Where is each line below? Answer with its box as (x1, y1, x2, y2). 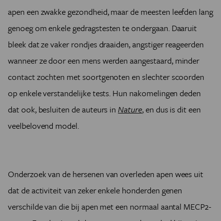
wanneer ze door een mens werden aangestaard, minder (8, 54, 200, 67)
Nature (118, 103, 142, 115)
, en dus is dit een (142, 103, 201, 115)
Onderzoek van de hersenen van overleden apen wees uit (8, 168, 204, 180)
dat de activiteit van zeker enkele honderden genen (8, 184, 183, 196)
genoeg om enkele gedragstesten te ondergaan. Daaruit (8, 22, 197, 34)
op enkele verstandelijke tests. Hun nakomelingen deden (8, 87, 201, 99)
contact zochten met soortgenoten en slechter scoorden (8, 71, 205, 83)
